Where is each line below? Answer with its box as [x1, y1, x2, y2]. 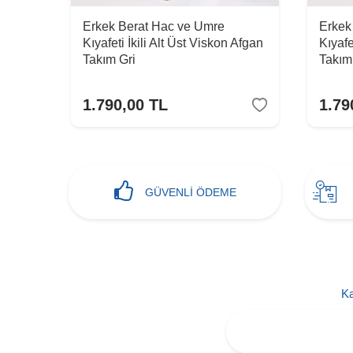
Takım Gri [83, 53, 136, 67]
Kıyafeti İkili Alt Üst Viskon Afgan [83, 36, 263, 50]
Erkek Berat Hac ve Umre [83, 20, 225, 34]
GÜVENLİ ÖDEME [144, 185, 236, 199]
